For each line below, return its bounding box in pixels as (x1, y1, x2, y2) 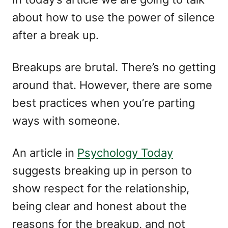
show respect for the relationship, (12, 182, 189, 195)
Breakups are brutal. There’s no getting (12, 61, 216, 74)
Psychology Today (77, 146, 173, 159)
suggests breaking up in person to (12, 164, 192, 177)
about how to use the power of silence (12, 11, 215, 24)
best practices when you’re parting (12, 96, 195, 109)
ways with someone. (12, 114, 120, 127)
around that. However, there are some (12, 78, 212, 92)
